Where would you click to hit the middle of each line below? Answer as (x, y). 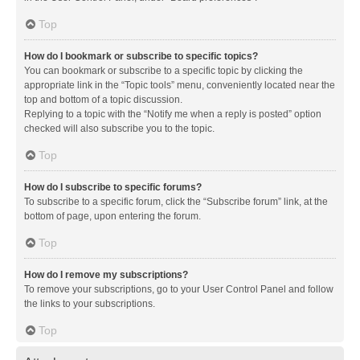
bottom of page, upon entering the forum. (112, 216)
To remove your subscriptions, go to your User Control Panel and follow (179, 289)
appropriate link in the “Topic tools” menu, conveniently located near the (180, 85)
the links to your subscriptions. (90, 303)
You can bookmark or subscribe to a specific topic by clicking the (164, 70)
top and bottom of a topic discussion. (103, 99)
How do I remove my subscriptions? (106, 274)
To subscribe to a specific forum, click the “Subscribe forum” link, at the (176, 201)
